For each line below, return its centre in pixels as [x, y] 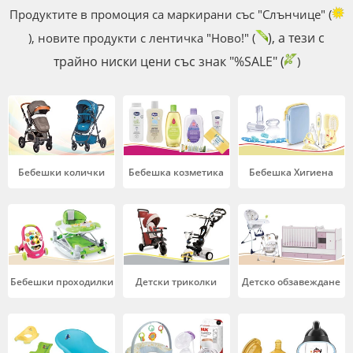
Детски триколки [176, 281]
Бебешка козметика [176, 173]
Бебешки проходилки [61, 281]
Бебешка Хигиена [292, 173]
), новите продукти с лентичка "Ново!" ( [142, 37]
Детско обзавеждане [292, 281]
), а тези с [296, 37]
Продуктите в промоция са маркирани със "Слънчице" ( [170, 14]
